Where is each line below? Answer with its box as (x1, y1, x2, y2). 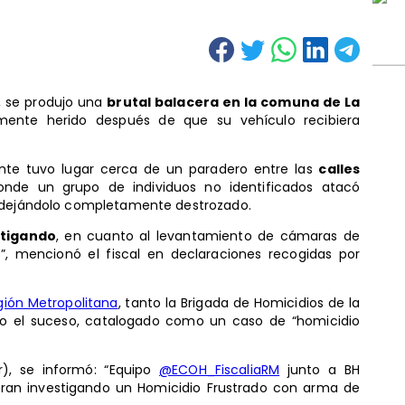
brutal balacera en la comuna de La (107, 92, 361, 111)
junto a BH (279, 360, 361, 379)
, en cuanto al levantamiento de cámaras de (55, 226, 361, 245)
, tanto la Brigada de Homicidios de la (118, 293, 361, 312)
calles (318, 159, 361, 178)
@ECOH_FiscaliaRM (159, 360, 280, 379)
